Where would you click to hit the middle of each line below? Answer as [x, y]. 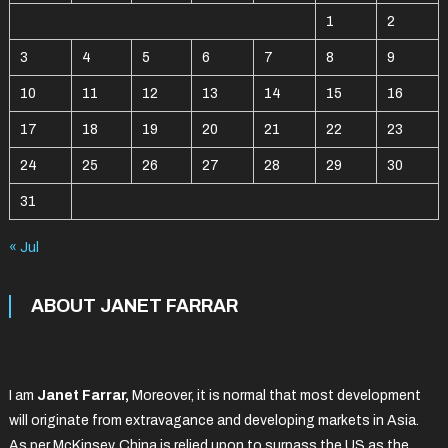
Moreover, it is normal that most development [276, 396]
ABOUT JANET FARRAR [134, 306]
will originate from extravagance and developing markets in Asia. [213, 421]
